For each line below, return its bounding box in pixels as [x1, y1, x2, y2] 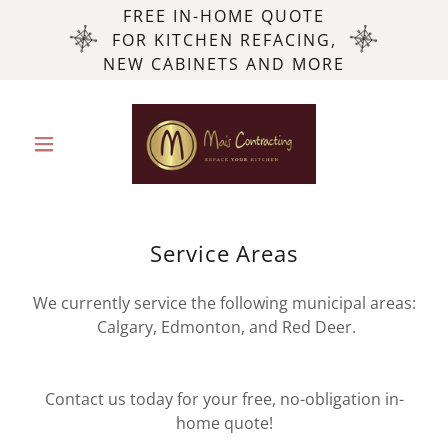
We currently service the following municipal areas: [32, 292, 416, 314]
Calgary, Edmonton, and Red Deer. [92, 316, 356, 338]
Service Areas [149, 238, 299, 268]
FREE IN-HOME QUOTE [123, 5, 325, 27]
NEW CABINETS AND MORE [103, 53, 345, 75]
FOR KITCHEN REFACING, [111, 29, 337, 51]
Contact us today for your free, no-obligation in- [44, 388, 404, 410]
